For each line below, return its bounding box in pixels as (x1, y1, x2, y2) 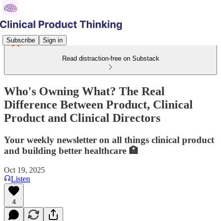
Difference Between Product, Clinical (4, 98, 193, 111)
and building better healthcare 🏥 (4, 145, 138, 156)
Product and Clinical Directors (4, 111, 160, 124)
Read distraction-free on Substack (62, 55, 159, 62)
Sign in (43, 36, 63, 44)
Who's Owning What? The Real (4, 84, 165, 98)
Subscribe (6, 36, 35, 44)
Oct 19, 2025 (4, 165, 45, 174)
